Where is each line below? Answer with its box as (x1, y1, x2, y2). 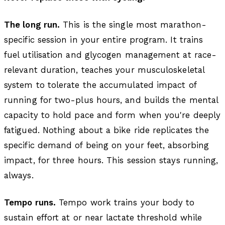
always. (4, 170, 34, 180)
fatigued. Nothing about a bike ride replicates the (4, 125, 209, 135)
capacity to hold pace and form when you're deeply (4, 109, 221, 120)
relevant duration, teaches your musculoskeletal (4, 64, 204, 75)
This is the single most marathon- (60, 19, 206, 30)
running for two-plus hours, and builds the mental (4, 94, 218, 105)
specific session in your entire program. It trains (4, 34, 203, 45)
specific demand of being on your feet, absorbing (4, 140, 209, 150)
